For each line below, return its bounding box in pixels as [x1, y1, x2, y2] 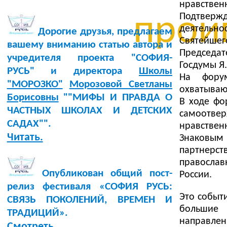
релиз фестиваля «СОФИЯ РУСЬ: [7, 181, 172, 192]
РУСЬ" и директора [7, 65, 139, 77]
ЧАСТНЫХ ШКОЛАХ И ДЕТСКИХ [7, 105, 172, 116]
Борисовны [7, 92, 59, 103]
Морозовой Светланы [69, 79, 172, 90]
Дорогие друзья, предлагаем [35, 26, 172, 37]
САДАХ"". [7, 118, 51, 129]
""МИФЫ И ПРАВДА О [58, 92, 172, 103]
